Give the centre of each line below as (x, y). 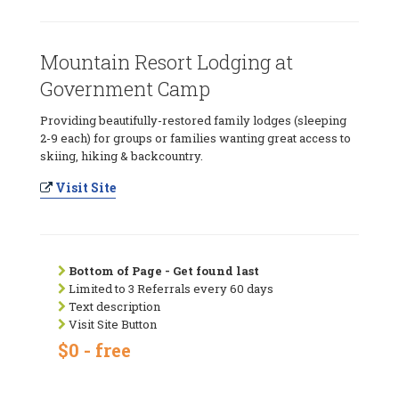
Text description (113, 306)
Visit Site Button (111, 324)
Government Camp (125, 88)
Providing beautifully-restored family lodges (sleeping (193, 120)
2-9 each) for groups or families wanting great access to (195, 138)
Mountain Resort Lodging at (167, 61)
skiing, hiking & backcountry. (122, 155)
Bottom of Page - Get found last (164, 270)
